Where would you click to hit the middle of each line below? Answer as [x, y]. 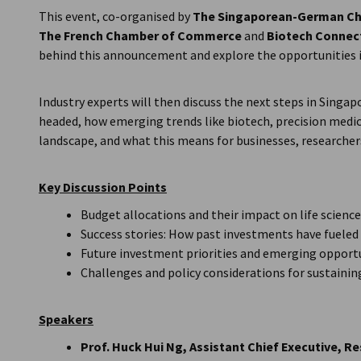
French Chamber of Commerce [154, 35]
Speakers [66, 319]
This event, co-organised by [116, 16]
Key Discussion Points [103, 187]
